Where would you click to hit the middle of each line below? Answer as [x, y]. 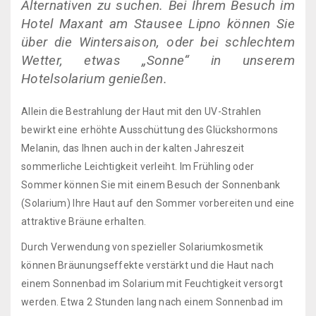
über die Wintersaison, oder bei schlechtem [158, 42]
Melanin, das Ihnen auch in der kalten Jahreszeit [133, 148]
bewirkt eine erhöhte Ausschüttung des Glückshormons [150, 130]
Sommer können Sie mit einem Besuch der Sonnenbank [151, 185]
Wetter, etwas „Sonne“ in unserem [158, 60]
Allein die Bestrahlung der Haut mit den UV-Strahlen [141, 111]
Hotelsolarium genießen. [94, 79]
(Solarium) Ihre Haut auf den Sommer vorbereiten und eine [158, 203]
